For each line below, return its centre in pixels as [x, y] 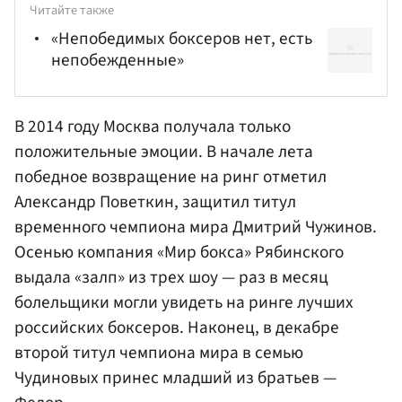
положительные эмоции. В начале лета [164, 151]
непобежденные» [118, 61]
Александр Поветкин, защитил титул [155, 201]
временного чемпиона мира [123, 227]
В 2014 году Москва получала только [153, 126]
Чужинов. [339, 227]
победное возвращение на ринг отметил [170, 176]
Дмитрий [267, 227]
